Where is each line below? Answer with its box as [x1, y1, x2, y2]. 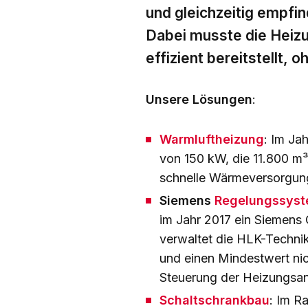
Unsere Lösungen [146, 92, 252, 107]
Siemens [159, 193, 214, 208]
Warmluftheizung [159, 132, 264, 147]
